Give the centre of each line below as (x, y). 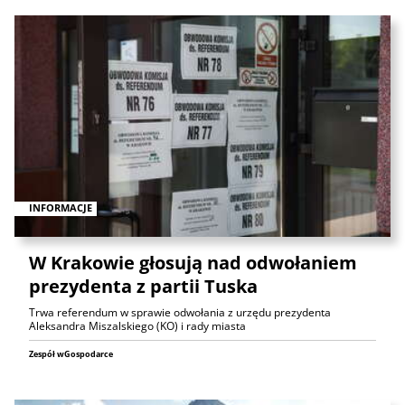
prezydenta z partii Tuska (143, 286)
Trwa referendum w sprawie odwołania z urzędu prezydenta (180, 312)
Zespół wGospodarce (71, 353)
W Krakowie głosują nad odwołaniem (193, 262)
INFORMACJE (61, 208)
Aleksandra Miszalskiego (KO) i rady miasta (137, 325)
